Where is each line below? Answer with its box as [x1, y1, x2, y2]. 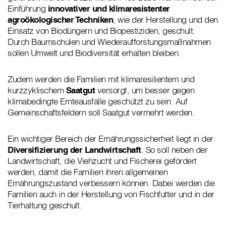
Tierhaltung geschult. [8, 200, 82, 211]
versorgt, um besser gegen [95, 85, 194, 96]
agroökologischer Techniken [8, 14, 113, 25]
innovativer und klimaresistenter [47, 3, 170, 14]
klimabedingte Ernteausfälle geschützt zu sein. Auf [8, 96, 187, 107]
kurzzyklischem [8, 85, 66, 96]
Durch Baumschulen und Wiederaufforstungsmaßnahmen [8, 36, 211, 47]
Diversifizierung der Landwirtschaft [8, 144, 141, 155]
